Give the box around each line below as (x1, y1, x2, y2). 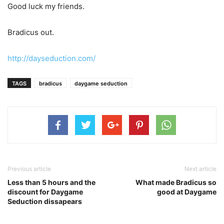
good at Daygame (157, 187, 216, 196)
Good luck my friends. (7, 1, 84, 11)
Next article (184, 164, 216, 172)
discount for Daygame (7, 187, 83, 196)
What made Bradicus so (135, 177, 216, 186)
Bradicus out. (7, 27, 54, 37)
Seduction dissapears (7, 196, 82, 205)
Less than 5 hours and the (7, 177, 95, 186)
